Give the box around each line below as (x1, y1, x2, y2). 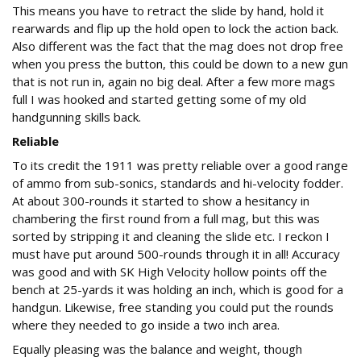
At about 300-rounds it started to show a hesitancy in (12, 193, 309, 210)
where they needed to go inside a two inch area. (12, 317, 280, 334)
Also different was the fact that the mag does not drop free (12, 38, 343, 55)
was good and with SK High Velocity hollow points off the (12, 263, 327, 280)
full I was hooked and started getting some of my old (12, 91, 306, 108)
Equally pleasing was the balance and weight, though (12, 341, 302, 358)
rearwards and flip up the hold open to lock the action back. (12, 20, 338, 37)
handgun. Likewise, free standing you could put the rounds (12, 299, 334, 316)
